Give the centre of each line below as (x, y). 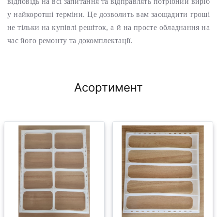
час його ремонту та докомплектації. (70, 40)
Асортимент (108, 87)
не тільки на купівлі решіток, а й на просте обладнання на (108, 27)
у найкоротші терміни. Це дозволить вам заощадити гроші (108, 14)
